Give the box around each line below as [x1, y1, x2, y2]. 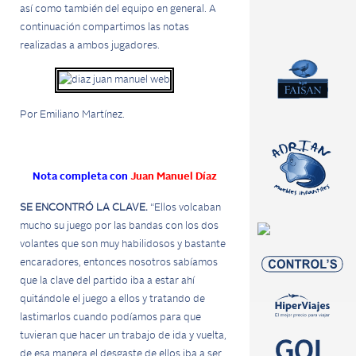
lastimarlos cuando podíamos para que [20, 312, 201, 323]
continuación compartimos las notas [20, 22, 189, 33]
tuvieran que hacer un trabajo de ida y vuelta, [20, 331, 226, 341]
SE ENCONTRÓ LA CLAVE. [20, 203, 150, 213]
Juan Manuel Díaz [130, 172, 217, 182]
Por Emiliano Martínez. [20, 110, 125, 120]
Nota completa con [32, 172, 130, 182]
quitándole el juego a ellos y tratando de [20, 294, 205, 304]
